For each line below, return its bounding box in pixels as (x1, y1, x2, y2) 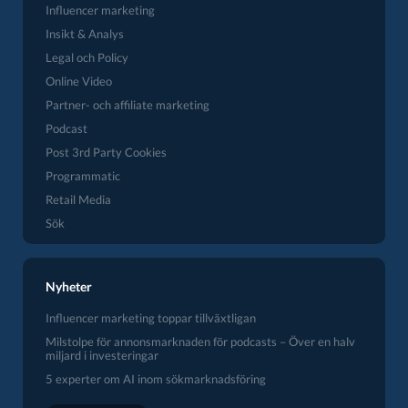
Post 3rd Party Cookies (46, 145, 167, 159)
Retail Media (46, 192, 111, 207)
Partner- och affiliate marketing (46, 97, 209, 112)
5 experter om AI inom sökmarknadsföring (46, 372, 266, 386)
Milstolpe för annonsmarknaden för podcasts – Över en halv (46, 334, 355, 349)
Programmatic (46, 168, 120, 183)
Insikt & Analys (46, 26, 124, 41)
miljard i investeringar (46, 348, 158, 362)
